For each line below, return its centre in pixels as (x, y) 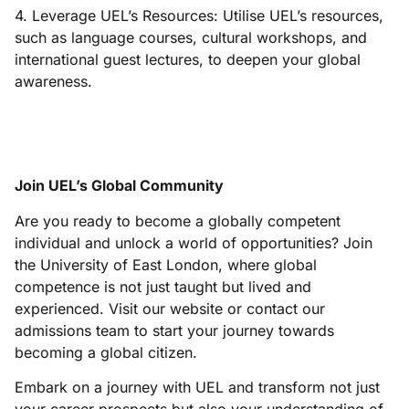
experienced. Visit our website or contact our (170, 308)
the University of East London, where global (166, 264)
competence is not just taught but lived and (163, 286)
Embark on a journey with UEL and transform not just (197, 388)
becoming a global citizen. (106, 352)
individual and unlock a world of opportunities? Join (194, 242)
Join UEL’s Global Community (119, 186)
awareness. (53, 81)
